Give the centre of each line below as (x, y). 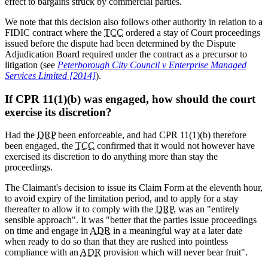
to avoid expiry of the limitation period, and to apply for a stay (121, 199)
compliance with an (42, 252)
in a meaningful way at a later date (176, 231)
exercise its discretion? (58, 112)
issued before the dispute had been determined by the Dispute (120, 43)
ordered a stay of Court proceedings (192, 32)
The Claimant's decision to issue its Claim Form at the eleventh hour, (134, 188)
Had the (21, 135)
